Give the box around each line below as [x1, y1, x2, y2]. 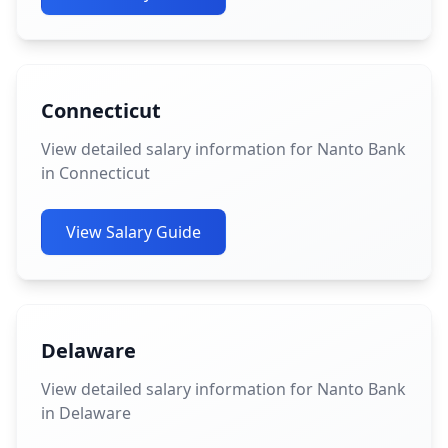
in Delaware [41, 402, 131, 424]
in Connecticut [41, 162, 150, 184]
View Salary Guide [66, 221, 201, 243]
